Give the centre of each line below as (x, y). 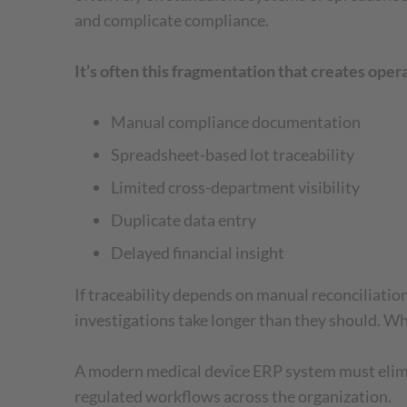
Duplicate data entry (184, 219)
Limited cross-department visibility (235, 187)
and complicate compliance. (172, 20)
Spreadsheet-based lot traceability (233, 154)
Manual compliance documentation (236, 121)
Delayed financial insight (198, 252)
